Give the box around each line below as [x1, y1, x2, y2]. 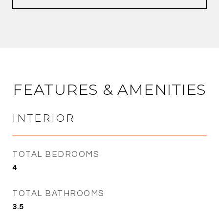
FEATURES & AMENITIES [13, 80, 206, 99]
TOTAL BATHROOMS [12, 189, 105, 198]
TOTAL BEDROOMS [12, 150, 99, 159]
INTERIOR [12, 111, 75, 124]
